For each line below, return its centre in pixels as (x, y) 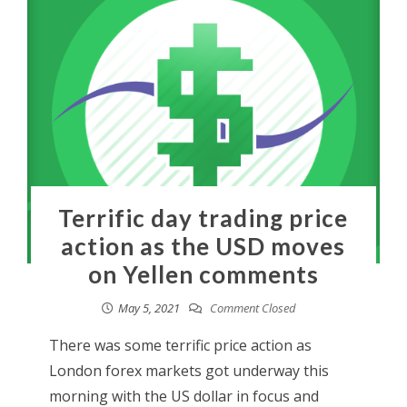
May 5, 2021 (149, 308)
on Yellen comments (203, 274)
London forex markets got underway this (189, 370)
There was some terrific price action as (180, 345)
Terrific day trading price (203, 218)
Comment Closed (251, 308)
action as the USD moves (203, 246)
